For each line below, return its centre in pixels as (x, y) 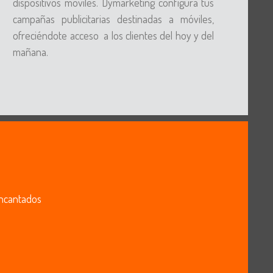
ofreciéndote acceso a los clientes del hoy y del (114, 35)
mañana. (31, 52)
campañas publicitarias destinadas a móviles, (114, 19)
